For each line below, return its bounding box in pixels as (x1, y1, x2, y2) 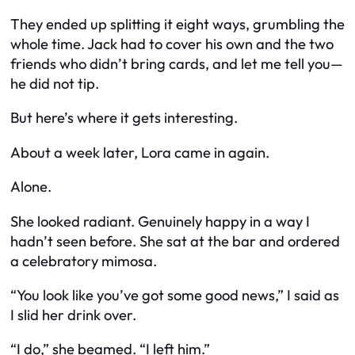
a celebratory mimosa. (10, 251, 157, 270)
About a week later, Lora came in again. (10, 143, 269, 162)
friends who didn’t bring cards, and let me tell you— (10, 54, 343, 73)
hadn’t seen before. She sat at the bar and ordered (10, 231, 340, 250)
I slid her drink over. (10, 305, 136, 324)
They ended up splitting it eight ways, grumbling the (10, 14, 345, 33)
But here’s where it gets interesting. (10, 109, 238, 128)
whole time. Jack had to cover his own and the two (10, 34, 334, 53)
